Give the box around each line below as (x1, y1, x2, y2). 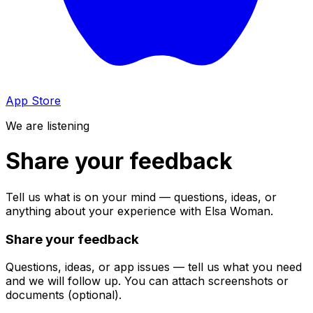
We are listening (6, 119, 89, 133)
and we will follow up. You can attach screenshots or (6, 274, 289, 289)
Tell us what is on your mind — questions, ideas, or (6, 189, 277, 204)
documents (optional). (6, 288, 122, 303)
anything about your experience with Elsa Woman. (6, 203, 273, 218)
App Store (6, 94, 61, 108)
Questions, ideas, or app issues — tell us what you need (6, 260, 302, 275)
